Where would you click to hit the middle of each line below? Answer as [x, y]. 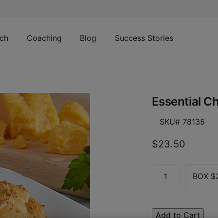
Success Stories [144, 38]
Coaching [44, 38]
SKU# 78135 [182, 122]
